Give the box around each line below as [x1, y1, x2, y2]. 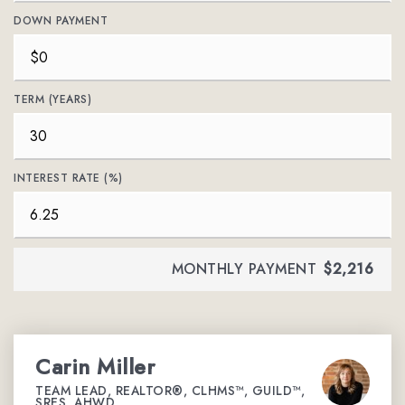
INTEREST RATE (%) [14, 170, 123, 186]
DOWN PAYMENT [14, 13, 108, 29]
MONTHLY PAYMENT [171, 259, 316, 279]
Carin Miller [35, 351, 155, 382]
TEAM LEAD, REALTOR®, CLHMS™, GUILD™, [35, 381, 305, 400]
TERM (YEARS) [14, 91, 91, 108]
